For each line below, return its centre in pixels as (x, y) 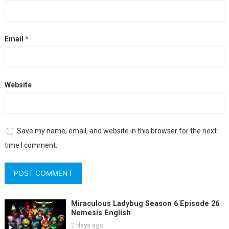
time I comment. (31, 145)
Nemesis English (101, 213)
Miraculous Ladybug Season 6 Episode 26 (145, 203)
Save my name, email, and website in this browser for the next (117, 131)
